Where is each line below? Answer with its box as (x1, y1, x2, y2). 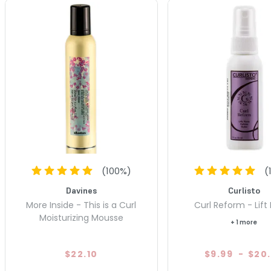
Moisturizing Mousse (39, 212, 123, 224)
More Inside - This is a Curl (26, 199, 137, 212)
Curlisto (227, 185, 260, 197)
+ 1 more (230, 218, 258, 227)
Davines (65, 185, 97, 197)
